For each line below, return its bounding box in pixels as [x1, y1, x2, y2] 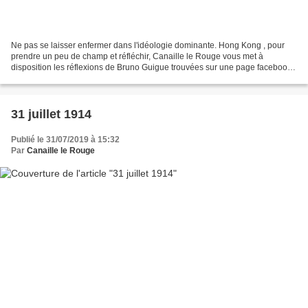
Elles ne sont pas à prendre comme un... [11, 74, 161, 84]
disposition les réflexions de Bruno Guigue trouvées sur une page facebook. [11, 63, 294, 73]
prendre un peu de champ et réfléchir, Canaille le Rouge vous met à [11, 52, 263, 62]
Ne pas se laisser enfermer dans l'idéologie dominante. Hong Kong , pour [11, 41, 285, 51]
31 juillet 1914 [11, 107, 91, 122]
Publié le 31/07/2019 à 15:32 [11, 135, 120, 145]
